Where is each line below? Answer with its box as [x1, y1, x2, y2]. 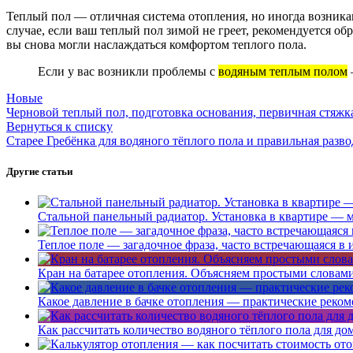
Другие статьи [6, 165, 72, 177]
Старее [6, 133, 43, 147]
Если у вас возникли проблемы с [38, 64, 218, 78]
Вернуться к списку [6, 119, 113, 133]
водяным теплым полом [218, 64, 347, 78]
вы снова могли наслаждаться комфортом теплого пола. [6, 37, 307, 51]
